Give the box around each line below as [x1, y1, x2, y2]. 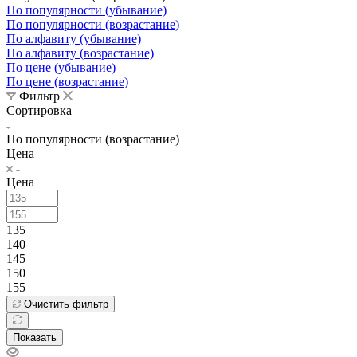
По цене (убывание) [6, 60, 116, 74]
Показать [13, 331, 57, 343]
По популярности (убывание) [6, 2, 167, 17]
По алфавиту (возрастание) [6, 45, 154, 60]
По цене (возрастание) [6, 74, 128, 88]
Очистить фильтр [24, 297, 108, 310]
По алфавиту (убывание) [6, 31, 141, 45]
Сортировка [6, 103, 72, 117]
